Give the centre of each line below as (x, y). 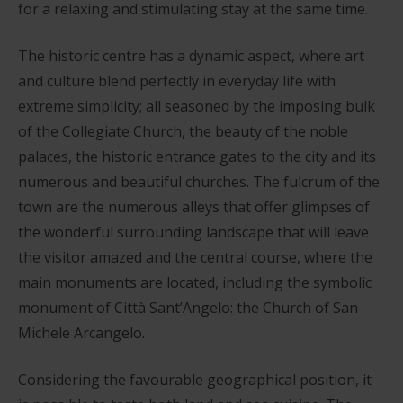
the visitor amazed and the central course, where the (195, 257)
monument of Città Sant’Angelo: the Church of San (188, 307)
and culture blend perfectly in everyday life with (177, 81)
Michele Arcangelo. (81, 332)
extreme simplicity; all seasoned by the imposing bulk (197, 106)
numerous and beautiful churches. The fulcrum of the (199, 181)
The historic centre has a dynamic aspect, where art (191, 55)
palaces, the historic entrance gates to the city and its (197, 156)
